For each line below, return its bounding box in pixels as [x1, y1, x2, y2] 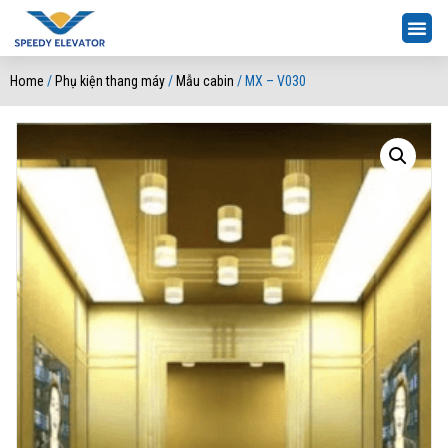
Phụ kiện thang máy [55, 72, 165, 89]
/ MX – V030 [234, 72, 306, 89]
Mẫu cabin [176, 72, 234, 89]
